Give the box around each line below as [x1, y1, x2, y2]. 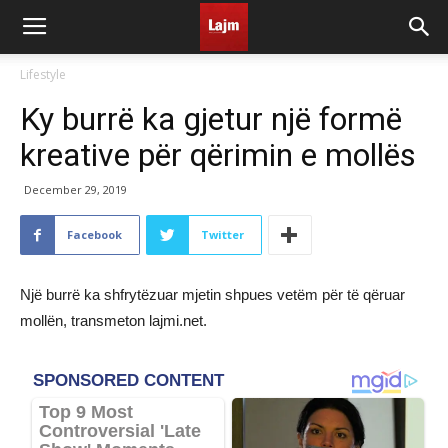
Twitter [201, 227, 244, 242]
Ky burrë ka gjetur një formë [20, 100, 402, 138]
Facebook [67, 227, 122, 242]
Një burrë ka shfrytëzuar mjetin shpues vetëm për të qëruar [20, 286, 405, 303]
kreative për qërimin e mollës [20, 136, 416, 174]
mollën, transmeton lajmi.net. [20, 312, 207, 329]
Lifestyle [20, 66, 66, 83]
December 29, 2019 [24, 182, 127, 197]
